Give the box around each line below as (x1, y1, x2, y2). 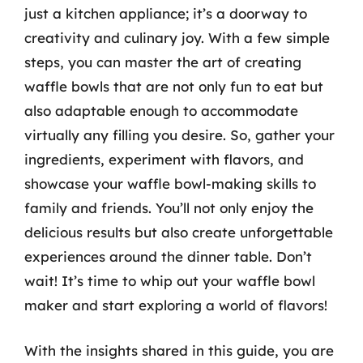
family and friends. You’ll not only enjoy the (24, 199, 314, 216)
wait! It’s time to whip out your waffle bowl (24, 272, 315, 289)
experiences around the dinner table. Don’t (24, 248, 312, 265)
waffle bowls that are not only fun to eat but (24, 78, 323, 95)
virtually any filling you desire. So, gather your (24, 126, 335, 143)
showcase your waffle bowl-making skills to (24, 175, 316, 192)
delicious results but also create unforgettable (24, 224, 333, 241)
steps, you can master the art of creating (24, 53, 301, 70)
